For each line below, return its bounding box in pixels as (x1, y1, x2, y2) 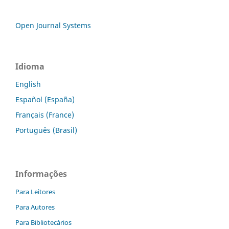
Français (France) (15, 109, 74, 120)
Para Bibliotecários (15, 217, 72, 227)
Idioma (15, 60, 44, 72)
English (15, 79, 41, 89)
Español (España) (15, 94, 75, 104)
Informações (15, 168, 67, 179)
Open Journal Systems (15, 20, 91, 30)
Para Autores (15, 202, 55, 212)
